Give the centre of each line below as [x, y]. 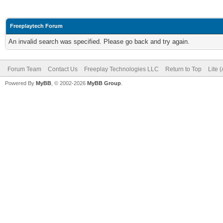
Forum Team [24, 69]
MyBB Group [104, 83]
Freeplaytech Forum [36, 26]
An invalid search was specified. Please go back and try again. [99, 42]
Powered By [20, 83]
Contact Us [63, 69]
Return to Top [183, 69]
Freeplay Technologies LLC [121, 69]
